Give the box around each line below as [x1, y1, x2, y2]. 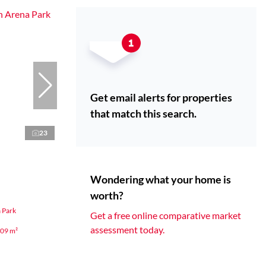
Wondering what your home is [90, 173, 231, 186]
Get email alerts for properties [90, 91, 232, 104]
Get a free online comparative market [90, 210, 241, 221]
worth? [90, 189, 123, 202]
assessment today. [90, 224, 164, 236]
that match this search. [90, 107, 197, 121]
